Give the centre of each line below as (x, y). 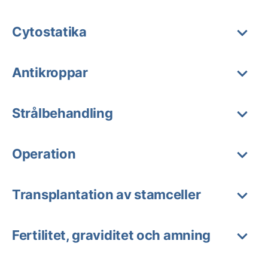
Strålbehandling (63, 113)
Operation (44, 154)
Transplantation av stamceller (106, 194)
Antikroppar (50, 72)
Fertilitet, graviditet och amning (112, 235)
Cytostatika (49, 32)
